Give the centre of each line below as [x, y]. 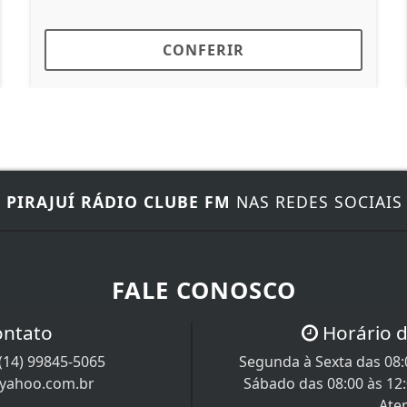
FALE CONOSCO [203, 290]
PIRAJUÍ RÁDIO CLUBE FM [119, 201]
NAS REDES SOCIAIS [317, 201]
